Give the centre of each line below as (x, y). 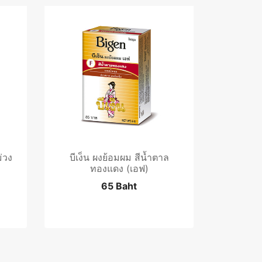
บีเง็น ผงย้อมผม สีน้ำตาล (119, 157)
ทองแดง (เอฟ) (119, 168)
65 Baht (119, 186)
